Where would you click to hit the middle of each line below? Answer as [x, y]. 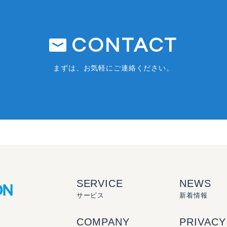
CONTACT [125, 45]
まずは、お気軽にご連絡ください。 [113, 68]
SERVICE [100, 183]
